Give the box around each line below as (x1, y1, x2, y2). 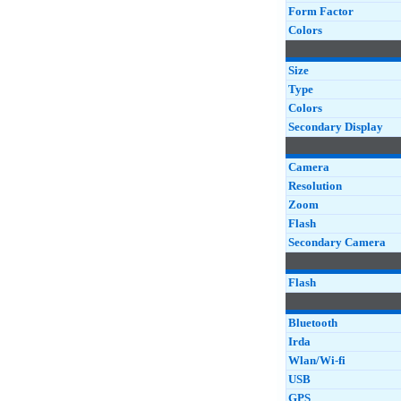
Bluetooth (288, 316, 337, 329)
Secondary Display (288, 120, 383, 133)
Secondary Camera (288, 235, 386, 249)
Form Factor (288, 4, 354, 18)
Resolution (288, 179, 342, 192)
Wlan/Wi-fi (288, 354, 346, 367)
